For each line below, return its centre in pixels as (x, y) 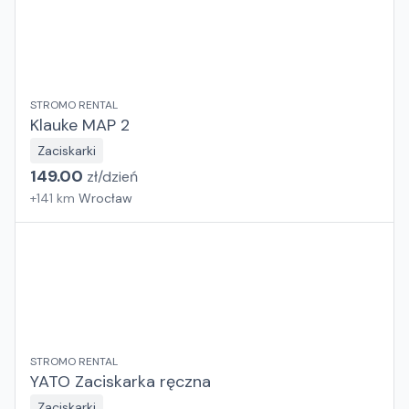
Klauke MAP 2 (80, 125)
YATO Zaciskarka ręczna (121, 382)
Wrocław (105, 198)
